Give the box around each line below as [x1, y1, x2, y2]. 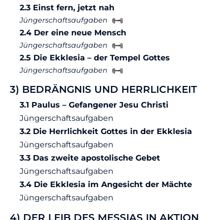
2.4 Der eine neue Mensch [20, 28, 126, 38]
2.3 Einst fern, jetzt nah [20, 3, 114, 13]
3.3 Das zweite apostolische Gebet [20, 153, 160, 163]
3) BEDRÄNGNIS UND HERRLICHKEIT [10, 83, 197, 96]
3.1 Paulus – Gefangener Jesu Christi [20, 100, 168, 110]
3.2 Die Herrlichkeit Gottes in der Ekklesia [20, 127, 192, 137]
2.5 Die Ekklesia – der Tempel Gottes [20, 53, 170, 63]
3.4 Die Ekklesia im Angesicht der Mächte [20, 180, 192, 190]
